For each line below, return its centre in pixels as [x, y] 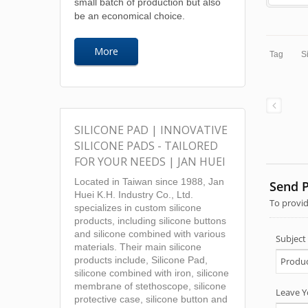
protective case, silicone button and [151, 299]
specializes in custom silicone [138, 208]
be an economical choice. [130, 16]
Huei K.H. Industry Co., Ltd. [134, 195]
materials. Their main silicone [138, 247]
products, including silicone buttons [150, 221]
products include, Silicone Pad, [141, 260]
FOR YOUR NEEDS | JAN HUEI [150, 162]
